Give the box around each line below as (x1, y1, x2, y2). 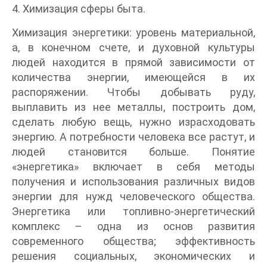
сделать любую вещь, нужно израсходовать (12, 115, 255, 128)
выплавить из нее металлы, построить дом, (12, 100, 255, 113)
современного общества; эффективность (12, 234, 255, 247)
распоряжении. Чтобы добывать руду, (12, 85, 255, 98)
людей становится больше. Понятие (12, 145, 255, 158)
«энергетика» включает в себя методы (12, 160, 255, 173)
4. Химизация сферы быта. (12, 2, 145, 15)
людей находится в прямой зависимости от (12, 55, 255, 69)
